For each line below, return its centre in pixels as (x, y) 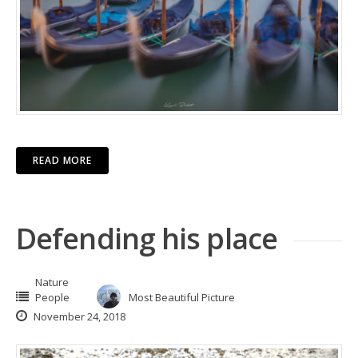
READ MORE (63, 160)
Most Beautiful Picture (182, 297)
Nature (52, 282)
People (52, 297)
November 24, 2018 (78, 316)
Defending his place (147, 238)
